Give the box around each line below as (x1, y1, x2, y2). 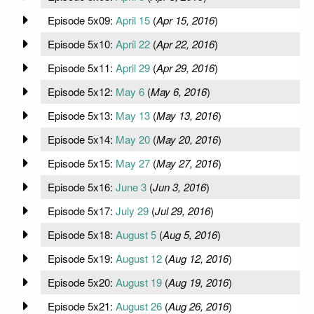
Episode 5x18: (47, 226, 116, 242)
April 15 (115, 12, 150, 27)
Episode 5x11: (47, 60, 116, 75)
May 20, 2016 (156, 131, 218, 146)
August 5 (115, 226, 156, 242)
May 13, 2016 (156, 107, 218, 123)
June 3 (115, 179, 146, 194)
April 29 (115, 60, 150, 75)
